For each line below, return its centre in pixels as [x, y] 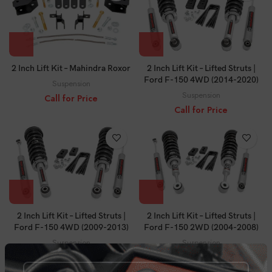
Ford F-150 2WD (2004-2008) [201, 227]
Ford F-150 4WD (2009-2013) [71, 227]
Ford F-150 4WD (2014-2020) [201, 80]
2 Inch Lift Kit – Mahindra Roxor [71, 68]
